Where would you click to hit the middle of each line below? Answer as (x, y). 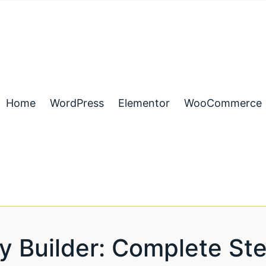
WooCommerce (223, 103)
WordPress (77, 103)
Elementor (144, 103)
